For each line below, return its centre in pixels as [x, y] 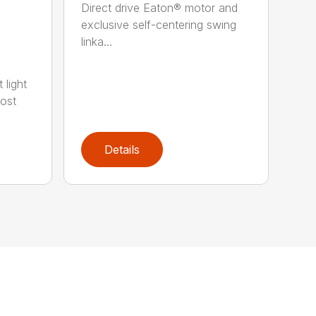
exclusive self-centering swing [159, 25]
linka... [97, 42]
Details [122, 150]
